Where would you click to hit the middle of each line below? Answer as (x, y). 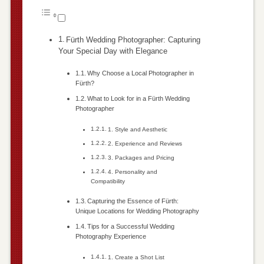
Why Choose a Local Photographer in (141, 73)
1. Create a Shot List (136, 257)
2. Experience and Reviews (145, 143)
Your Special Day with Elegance (113, 51)
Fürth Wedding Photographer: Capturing (133, 40)
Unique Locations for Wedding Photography (137, 211)
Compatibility (108, 181)
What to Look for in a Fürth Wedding (139, 98)
